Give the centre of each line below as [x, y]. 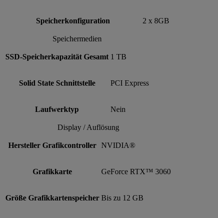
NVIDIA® [118, 145]
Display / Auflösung [88, 127]
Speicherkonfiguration [73, 20]
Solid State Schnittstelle [57, 83]
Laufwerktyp [57, 109]
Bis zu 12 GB [122, 198]
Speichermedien [77, 38]
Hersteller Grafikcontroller [52, 145]
